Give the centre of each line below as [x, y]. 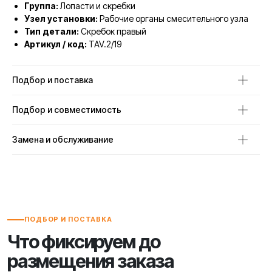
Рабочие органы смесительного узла [173, 19]
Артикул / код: [56, 44]
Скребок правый [113, 32]
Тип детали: [52, 32]
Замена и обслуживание [63, 140]
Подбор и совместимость [67, 110]
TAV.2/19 [104, 44]
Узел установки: [61, 19]
